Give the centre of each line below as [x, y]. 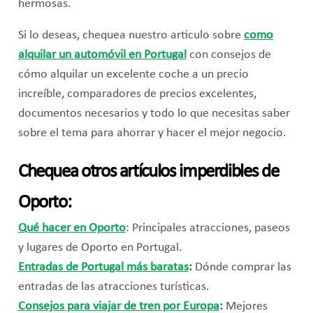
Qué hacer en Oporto [72, 228]
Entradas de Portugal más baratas [103, 268]
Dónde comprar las [241, 268]
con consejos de [228, 55]
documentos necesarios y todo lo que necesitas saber [154, 114]
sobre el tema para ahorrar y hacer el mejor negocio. [152, 133]
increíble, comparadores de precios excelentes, [137, 94]
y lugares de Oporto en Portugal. [100, 248]
